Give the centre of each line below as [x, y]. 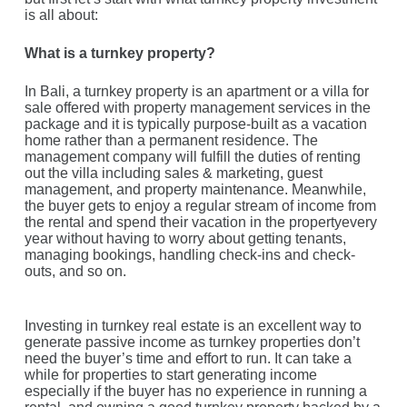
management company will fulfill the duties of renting [192, 157]
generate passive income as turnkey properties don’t [192, 342]
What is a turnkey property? [119, 53]
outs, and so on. [75, 271]
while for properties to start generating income [170, 375]
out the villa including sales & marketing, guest [173, 173]
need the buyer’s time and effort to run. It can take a [188, 358]
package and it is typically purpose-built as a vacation [195, 124]
